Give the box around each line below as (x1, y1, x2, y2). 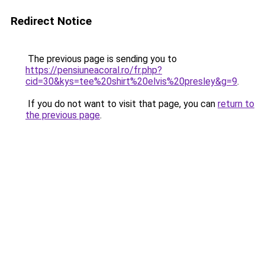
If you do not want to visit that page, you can (25, 98, 218, 109)
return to (218, 98, 254, 109)
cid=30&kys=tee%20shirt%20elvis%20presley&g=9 (25, 76, 237, 87)
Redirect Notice (11, 14, 92, 28)
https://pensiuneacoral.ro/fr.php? (25, 64, 162, 76)
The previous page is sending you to (25, 53, 177, 64)
